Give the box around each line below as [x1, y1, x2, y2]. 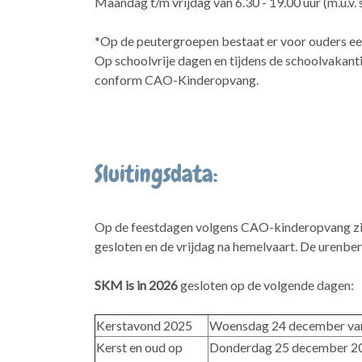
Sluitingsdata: [95, 158, 218, 189]
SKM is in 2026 [95, 276, 180, 293]
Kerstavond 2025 [96, 317, 192, 333]
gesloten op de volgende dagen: [180, 276, 354, 293]
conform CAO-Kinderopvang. [95, 71, 259, 87]
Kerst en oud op [96, 339, 183, 355]
